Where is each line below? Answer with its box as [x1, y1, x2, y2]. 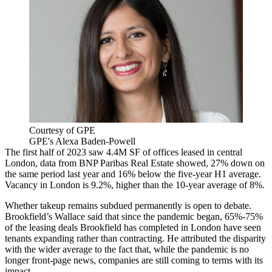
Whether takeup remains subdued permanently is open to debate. [5, 200, 251, 211]
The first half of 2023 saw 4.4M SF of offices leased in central [5, 146, 242, 157]
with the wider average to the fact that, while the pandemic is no [5, 243, 249, 254]
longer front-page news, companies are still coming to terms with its [5, 254, 263, 265]
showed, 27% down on [174, 157, 265, 168]
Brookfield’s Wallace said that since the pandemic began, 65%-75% [5, 211, 263, 222]
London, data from [5, 157, 79, 168]
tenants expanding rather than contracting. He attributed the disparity [5, 233, 266, 243]
